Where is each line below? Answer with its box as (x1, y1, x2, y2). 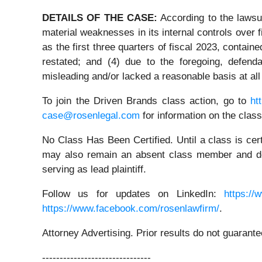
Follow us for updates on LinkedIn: (42, 188, 224, 200)
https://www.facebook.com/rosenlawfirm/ (42, 203, 219, 215)
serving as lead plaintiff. (42, 164, 146, 175)
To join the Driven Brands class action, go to (42, 95, 251, 107)
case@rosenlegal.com (42, 110, 140, 122)
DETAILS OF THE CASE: (42, 12, 157, 24)
